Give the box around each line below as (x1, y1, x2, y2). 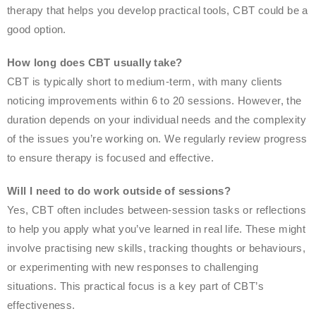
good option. (7, 23, 66, 35)
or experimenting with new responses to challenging (7, 261, 258, 273)
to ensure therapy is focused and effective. (7, 152, 214, 164)
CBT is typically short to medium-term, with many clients (7, 75, 283, 87)
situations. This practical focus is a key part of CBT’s (7, 280, 264, 292)
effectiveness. (7, 299, 75, 311)
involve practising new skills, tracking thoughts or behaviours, (7, 242, 306, 254)
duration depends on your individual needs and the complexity (7, 114, 306, 126)
